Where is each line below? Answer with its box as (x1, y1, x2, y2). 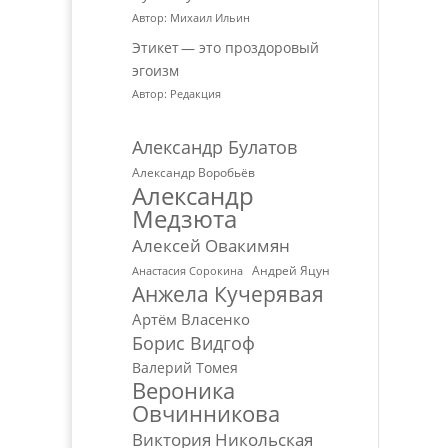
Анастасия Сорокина (132, 264, 243, 278)
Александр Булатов (132, 134, 297, 159)
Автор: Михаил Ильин (132, 10, 250, 25)
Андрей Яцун (252, 262, 330, 279)
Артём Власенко (132, 309, 250, 329)
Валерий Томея (132, 358, 238, 377)
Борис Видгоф (132, 330, 255, 355)
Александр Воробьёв (132, 164, 255, 181)
